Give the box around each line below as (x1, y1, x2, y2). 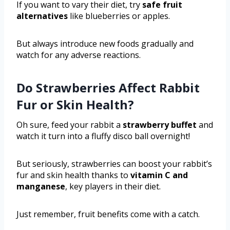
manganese (16, 180, 65, 192)
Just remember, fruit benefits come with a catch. (16, 208, 200, 220)
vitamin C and (130, 169, 188, 181)
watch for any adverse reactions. (16, 49, 141, 61)
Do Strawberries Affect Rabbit (16, 79, 200, 96)
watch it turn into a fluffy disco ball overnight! (16, 130, 190, 142)
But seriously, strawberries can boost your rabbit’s (16, 158, 212, 169)
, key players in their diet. (65, 180, 161, 192)
